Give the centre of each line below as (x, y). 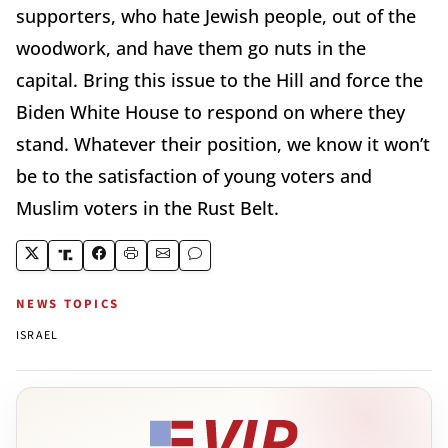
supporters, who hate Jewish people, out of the (216, 15)
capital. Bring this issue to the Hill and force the (219, 79)
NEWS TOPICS (68, 303)
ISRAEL (37, 335)
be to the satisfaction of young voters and (194, 175)
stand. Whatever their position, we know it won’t (223, 143)
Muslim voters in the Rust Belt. (147, 207)
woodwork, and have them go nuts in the (191, 47)
